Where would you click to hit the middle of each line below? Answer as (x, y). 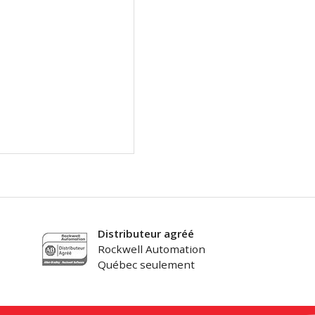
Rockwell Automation (151, 249)
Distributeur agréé (146, 234)
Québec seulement (146, 265)
